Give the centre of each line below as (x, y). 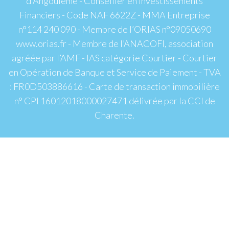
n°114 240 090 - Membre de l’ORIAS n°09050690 (114, 29)
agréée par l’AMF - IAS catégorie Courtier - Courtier (114, 58)
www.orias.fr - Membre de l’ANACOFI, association (114, 43)
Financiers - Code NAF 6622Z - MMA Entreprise (114, 15)
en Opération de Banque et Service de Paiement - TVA (114, 72)
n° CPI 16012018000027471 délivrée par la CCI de (114, 100)
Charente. (114, 115)
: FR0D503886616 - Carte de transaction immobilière (114, 86)
